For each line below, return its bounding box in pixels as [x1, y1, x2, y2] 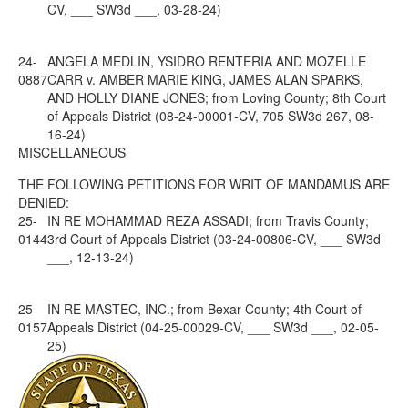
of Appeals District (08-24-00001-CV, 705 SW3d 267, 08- [47, 107, 374, 125]
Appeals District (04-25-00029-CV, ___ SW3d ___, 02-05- [47, 318, 379, 336]
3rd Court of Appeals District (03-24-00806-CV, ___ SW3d [47, 229, 381, 248]
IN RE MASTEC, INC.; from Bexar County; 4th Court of [47, 300, 362, 318]
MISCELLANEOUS [18, 143, 126, 161]
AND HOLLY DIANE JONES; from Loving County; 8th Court [47, 88, 386, 107]
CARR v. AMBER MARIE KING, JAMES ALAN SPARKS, [47, 70, 363, 88]
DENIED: [18, 193, 69, 211]
